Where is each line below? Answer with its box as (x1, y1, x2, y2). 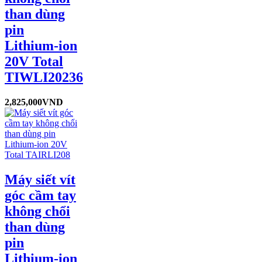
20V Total (5, 53, 63, 69)
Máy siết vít (5, 171, 75, 187)
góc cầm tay (5, 187, 76, 203)
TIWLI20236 (5, 69, 83, 85)
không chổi (5, 203, 70, 219)
